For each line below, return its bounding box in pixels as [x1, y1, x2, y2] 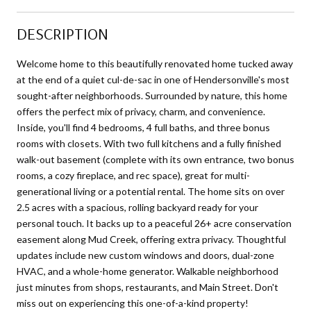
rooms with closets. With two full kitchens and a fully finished [17, 137, 281, 149]
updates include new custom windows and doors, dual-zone [17, 249, 274, 261]
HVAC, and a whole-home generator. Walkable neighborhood [17, 264, 278, 277]
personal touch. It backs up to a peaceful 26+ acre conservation [17, 217, 292, 229]
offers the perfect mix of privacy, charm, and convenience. [17, 105, 265, 117]
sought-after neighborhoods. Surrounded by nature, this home [17, 89, 287, 101]
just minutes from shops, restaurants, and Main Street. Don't [17, 280, 278, 293]
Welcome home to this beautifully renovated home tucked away [17, 57, 293, 69]
